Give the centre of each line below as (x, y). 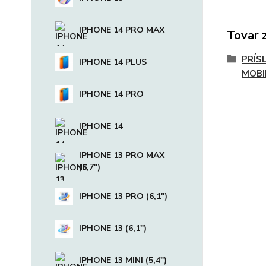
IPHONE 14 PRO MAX (122, 30)
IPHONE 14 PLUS (113, 62)
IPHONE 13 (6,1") (113, 228)
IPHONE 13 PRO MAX (122, 155)
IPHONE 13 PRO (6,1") (123, 196)
